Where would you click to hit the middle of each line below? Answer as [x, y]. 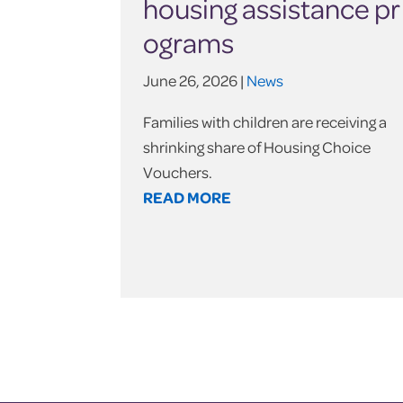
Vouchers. [178, 173]
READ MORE [188, 198]
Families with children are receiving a [265, 122]
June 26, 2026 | [195, 81]
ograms [189, 43]
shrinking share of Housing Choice [257, 148]
